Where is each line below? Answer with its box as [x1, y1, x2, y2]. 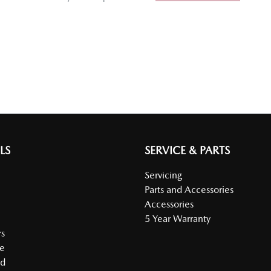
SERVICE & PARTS [145, 144, 230, 157]
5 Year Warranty [145, 213, 211, 225]
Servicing [145, 169, 182, 181]
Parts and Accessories [145, 184, 233, 196]
